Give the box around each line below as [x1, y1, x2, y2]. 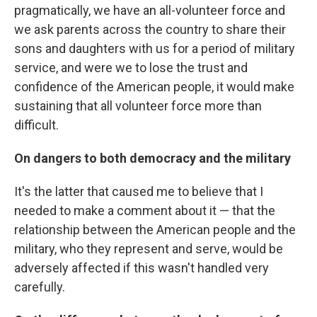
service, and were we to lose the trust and [14, 60, 248, 76]
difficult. [14, 117, 59, 133]
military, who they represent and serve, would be [14, 241, 283, 257]
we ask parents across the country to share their [14, 22, 286, 38]
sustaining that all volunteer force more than [14, 98, 262, 114]
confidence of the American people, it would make [14, 79, 294, 95]
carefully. [14, 279, 65, 295]
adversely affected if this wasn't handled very [14, 260, 269, 276]
